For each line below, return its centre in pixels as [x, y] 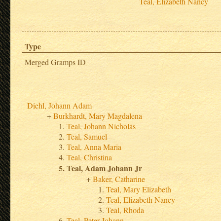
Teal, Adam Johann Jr [105, 168]
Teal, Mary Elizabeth [139, 189]
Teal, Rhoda [125, 210]
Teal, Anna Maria [94, 147]
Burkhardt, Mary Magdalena [98, 116]
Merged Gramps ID [55, 62]
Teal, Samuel [87, 137]
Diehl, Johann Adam [60, 106]
